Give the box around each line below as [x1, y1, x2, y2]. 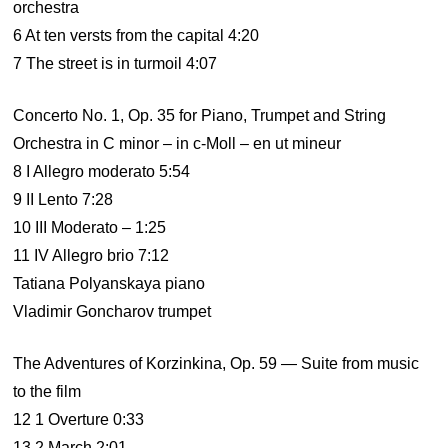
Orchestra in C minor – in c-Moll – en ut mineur [13, 135, 342, 152]
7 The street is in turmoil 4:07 [13, 55, 218, 72]
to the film [13, 383, 82, 400]
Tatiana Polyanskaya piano [13, 275, 206, 292]
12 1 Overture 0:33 [13, 411, 145, 428]
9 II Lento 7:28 [13, 191, 114, 208]
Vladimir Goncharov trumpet [13, 303, 212, 320]
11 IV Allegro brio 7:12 [13, 247, 170, 264]
